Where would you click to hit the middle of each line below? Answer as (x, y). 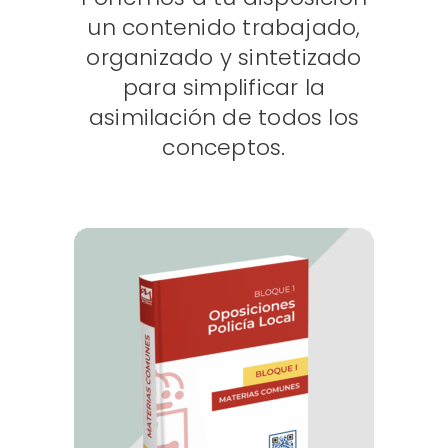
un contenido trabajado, (224, 28)
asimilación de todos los (224, 118)
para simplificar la (224, 88)
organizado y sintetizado (224, 58)
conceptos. (224, 148)
